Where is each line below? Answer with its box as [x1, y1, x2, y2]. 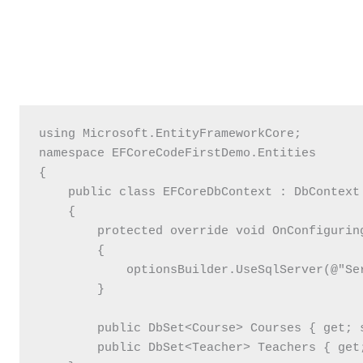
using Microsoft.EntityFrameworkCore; [39, 126, 302, 141]
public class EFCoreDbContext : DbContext [39, 185, 361, 199]
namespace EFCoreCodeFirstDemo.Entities [39, 146, 317, 160]
